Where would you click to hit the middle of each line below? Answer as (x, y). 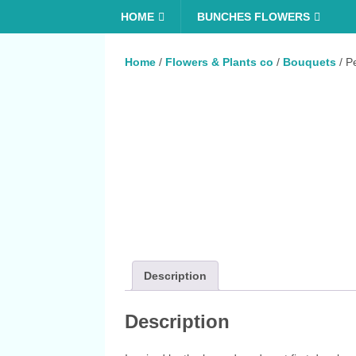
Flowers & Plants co (219, 62)
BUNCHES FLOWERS (253, 17)
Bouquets (310, 62)
